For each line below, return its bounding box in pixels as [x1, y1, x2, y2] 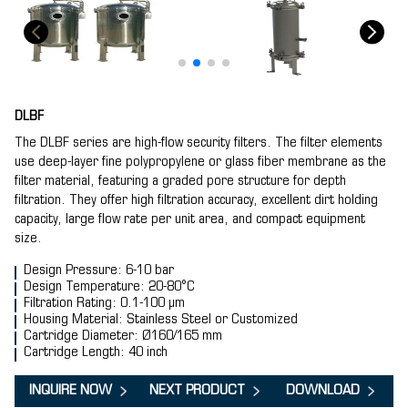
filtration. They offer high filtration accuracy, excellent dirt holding [15, 194, 378, 208]
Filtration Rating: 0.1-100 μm [24, 297, 185, 311]
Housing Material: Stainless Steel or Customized [24, 313, 298, 327]
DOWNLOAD [286, 383, 361, 398]
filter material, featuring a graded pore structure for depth [15, 175, 346, 189]
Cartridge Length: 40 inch [24, 346, 168, 360]
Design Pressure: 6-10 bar [24, 264, 174, 278]
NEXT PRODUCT [148, 383, 245, 398]
